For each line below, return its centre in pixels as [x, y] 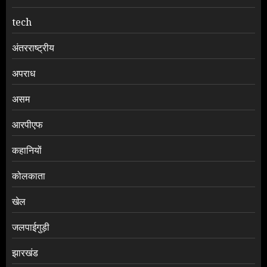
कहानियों [27, 150]
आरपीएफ [27, 125]
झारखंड [25, 253]
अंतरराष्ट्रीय [33, 48]
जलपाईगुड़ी [31, 227]
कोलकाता [29, 176]
